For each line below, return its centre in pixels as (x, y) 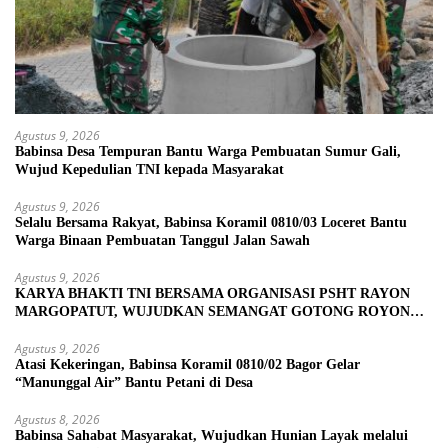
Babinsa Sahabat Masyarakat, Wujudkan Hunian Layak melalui (211, 436)
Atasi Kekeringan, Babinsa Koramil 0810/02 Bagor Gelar (187, 365)
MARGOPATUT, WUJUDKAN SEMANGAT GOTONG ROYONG (218, 312)
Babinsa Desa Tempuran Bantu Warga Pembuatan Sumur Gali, (208, 152)
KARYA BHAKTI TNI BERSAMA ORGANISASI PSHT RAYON (212, 294)
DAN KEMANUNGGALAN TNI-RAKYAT (144, 330)
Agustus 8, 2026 (57, 420)
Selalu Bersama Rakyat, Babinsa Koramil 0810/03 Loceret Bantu (211, 223)
